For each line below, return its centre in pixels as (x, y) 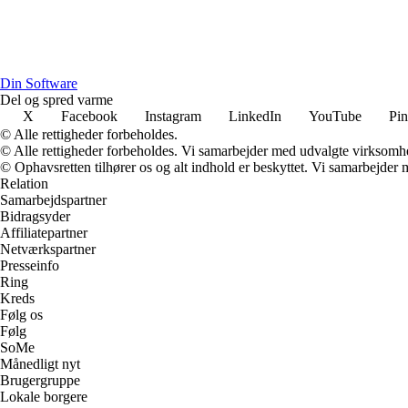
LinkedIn (255, 116)
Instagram (173, 116)
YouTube (335, 116)
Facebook (89, 116)
